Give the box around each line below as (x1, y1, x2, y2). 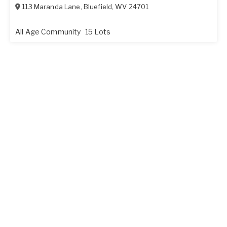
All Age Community (15, 27, 83, 36)
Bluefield (83, 2, 112, 11)
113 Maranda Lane (22, 2, 81, 11)
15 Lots (85, 27, 111, 36)
